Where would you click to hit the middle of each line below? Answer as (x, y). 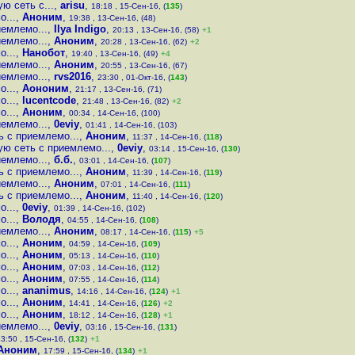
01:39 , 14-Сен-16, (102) (99, 208)
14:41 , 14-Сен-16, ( (106, 303)
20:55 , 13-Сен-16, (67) (144, 65)
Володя (42, 219)
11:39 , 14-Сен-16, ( (169, 172)
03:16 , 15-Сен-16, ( (123, 327)
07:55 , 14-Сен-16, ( (106, 279)
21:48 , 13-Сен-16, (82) (126, 101)
